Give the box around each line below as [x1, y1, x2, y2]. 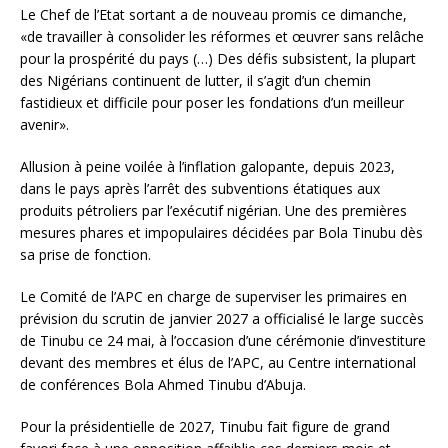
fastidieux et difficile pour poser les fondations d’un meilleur [20, 93, 404, 113]
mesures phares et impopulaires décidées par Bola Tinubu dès [20, 223, 423, 243]
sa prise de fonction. [20, 245, 151, 265]
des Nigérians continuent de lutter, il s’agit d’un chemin [20, 71, 371, 91]
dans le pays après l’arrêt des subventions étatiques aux [20, 179, 380, 199]
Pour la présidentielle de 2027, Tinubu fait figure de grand [20, 417, 390, 437]
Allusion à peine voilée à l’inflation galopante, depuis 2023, [20, 157, 395, 177]
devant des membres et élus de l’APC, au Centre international [20, 353, 416, 373]
